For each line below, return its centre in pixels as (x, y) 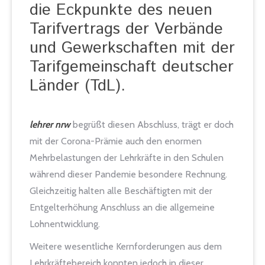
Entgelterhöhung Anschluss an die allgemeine (122, 207)
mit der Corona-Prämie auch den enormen (116, 141)
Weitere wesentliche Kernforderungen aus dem (126, 246)
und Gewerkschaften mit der (132, 48)
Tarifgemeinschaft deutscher (132, 67)
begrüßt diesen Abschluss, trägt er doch (152, 125)
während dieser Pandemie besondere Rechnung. (128, 174)
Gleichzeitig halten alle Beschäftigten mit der (121, 191)
